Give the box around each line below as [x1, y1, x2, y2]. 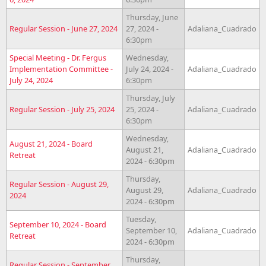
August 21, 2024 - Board [9, 138, 93, 149]
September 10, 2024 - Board [9, 218, 106, 230]
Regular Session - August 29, [9, 178, 109, 189]
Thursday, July [126, 92, 175, 103]
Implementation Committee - [9, 63, 113, 74]
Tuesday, [126, 213, 156, 224]
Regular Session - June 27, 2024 [9, 23, 118, 34]
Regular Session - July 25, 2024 [9, 103, 115, 115]
